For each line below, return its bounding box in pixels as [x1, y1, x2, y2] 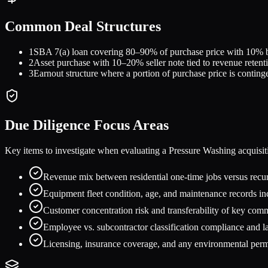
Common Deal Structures [5, 19, 161, 35]
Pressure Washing [169, 145, 236, 156]
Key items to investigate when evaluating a [5, 145, 169, 156]
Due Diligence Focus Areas [5, 117, 169, 133]
